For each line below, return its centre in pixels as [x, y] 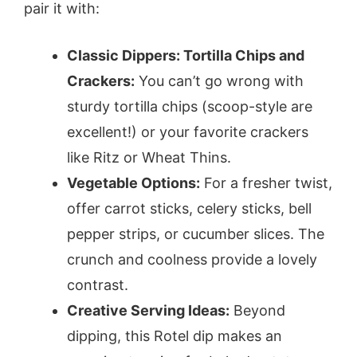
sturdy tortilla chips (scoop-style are [190, 106]
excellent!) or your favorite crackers [188, 131]
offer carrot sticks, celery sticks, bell [189, 208]
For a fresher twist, [266, 182]
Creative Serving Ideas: [148, 310]
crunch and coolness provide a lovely [192, 259]
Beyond [257, 310]
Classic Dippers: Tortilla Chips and [186, 55]
